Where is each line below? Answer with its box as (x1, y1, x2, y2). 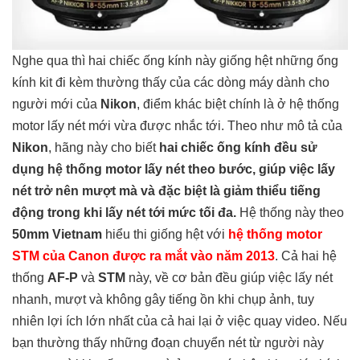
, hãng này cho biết (48, 141, 159, 155)
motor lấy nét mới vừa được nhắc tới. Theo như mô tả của (12, 119, 342, 133)
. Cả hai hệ (275, 249, 337, 264)
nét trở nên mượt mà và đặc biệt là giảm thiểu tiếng (12, 184, 321, 198)
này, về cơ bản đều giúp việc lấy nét (125, 271, 333, 285)
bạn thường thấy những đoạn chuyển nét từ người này (12, 336, 324, 350)
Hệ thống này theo (236, 206, 344, 220)
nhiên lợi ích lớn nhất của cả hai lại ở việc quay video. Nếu (12, 314, 347, 329)
